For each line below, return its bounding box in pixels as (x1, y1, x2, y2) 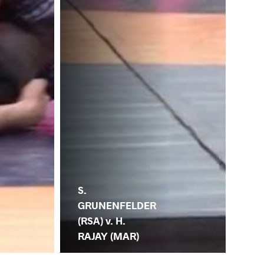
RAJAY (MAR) (78, 229, 140, 242)
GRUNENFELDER (78, 199, 157, 212)
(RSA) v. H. (78, 214, 126, 227)
